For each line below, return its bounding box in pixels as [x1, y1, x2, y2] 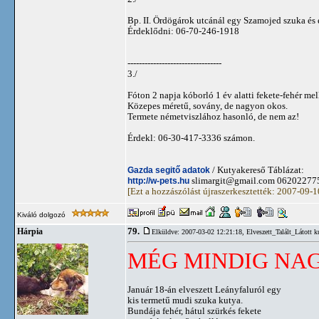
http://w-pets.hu [127, 175, 189, 186]
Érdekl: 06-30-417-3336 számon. [127, 132, 255, 143]
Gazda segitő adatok [127, 164, 210, 175]
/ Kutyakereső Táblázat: [210, 164, 304, 175]
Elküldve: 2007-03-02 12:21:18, [152, 228, 246, 236]
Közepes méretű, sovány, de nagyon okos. [127, 100, 288, 111]
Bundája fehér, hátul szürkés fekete [127, 305, 261, 316]
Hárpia [17, 227, 43, 236]
